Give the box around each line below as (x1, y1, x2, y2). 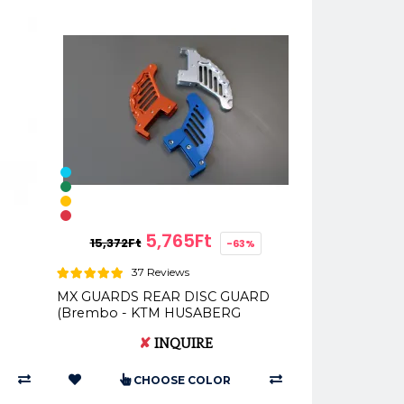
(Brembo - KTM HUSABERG (57, 305, 241, 322)
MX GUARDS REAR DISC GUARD (57, 289, 270, 306)
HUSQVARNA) (57, 321, 148, 338)
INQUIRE (150, 335, 213, 353)
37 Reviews (132, 265, 189, 280)
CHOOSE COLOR (133, 373, 231, 388)
